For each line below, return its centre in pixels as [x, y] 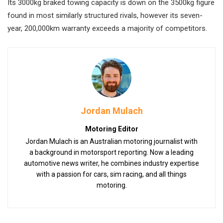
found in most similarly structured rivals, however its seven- [105, 15]
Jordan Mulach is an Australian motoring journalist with [111, 141]
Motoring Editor [111, 129]
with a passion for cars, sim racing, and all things [111, 174]
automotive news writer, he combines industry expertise [111, 163]
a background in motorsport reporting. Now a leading [111, 152]
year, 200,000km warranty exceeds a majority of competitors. [107, 28]
